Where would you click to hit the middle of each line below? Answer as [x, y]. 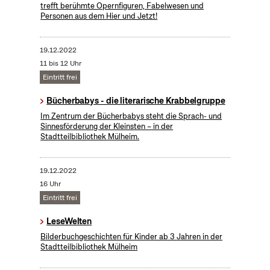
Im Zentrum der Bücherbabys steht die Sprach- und [131, 116]
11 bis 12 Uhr [60, 63]
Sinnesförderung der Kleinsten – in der [107, 126]
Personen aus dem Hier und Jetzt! [99, 16]
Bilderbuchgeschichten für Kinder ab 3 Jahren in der [132, 236]
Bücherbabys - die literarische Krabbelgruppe [136, 100]
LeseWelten [69, 221]
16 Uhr [50, 184]
